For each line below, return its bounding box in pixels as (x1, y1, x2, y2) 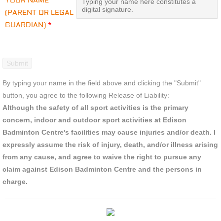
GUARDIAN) (5, 21, 48, 30)
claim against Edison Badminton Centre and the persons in (2, 165, 202, 173)
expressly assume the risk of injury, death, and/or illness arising (2, 141, 218, 148)
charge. (2, 178, 30, 185)
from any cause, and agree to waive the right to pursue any (2, 153, 201, 161)
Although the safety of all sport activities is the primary (2, 104, 188, 111)
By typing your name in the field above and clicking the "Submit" (2, 79, 201, 87)
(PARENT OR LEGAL (5, 8, 74, 17)
